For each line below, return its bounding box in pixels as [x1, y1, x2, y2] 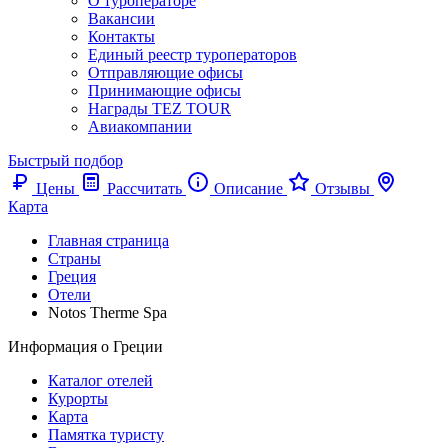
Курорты [48, 390, 108, 407]
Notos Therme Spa [48, 304, 167, 321]
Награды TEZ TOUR [88, 100, 231, 117]
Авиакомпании [88, 118, 192, 135]
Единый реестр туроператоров [88, 46, 297, 63]
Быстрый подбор [8, 152, 123, 169]
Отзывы [315, 180, 370, 197]
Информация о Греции [8, 338, 163, 355]
